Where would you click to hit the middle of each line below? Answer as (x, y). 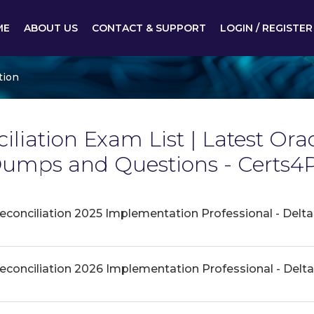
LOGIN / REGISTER (266, 28)
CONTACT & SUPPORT (149, 28)
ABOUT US (51, 28)
